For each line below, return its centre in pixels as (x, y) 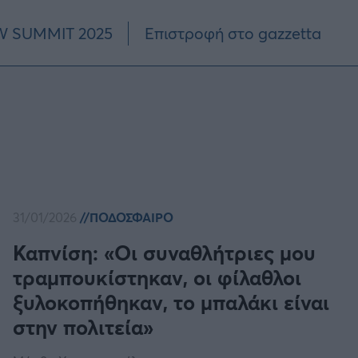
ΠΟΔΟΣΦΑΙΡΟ (132, 217)
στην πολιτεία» (84, 326)
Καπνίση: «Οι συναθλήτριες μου (165, 252)
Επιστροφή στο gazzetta (233, 33)
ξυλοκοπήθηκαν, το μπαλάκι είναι (171, 301)
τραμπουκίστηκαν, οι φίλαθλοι (157, 276)
